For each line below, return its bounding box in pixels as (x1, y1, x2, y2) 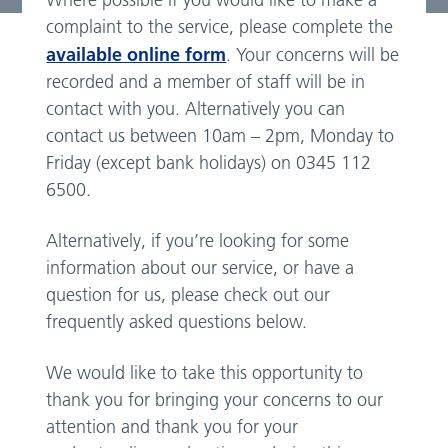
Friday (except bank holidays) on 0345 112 (46, 152, 372, 175)
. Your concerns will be (226, 44, 400, 67)
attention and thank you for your (46, 416, 299, 439)
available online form (46, 43, 227, 67)
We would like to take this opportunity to (46, 362, 364, 385)
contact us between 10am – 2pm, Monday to (46, 125, 395, 148)
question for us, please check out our (46, 284, 331, 307)
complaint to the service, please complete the (46, 16, 399, 39)
